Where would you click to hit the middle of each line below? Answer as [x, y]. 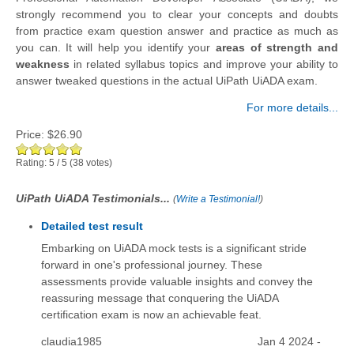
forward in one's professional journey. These [151, 265]
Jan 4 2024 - [290, 341]
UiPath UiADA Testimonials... [94, 198]
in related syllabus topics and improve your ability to [204, 64]
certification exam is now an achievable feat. [151, 315]
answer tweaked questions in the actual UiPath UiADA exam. [167, 80]
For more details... [292, 107]
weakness [43, 64]
